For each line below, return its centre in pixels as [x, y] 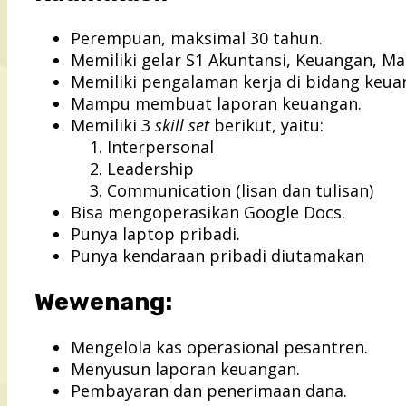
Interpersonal [160, 147]
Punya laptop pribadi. [155, 234]
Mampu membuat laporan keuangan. [216, 104]
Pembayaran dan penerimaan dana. [209, 391]
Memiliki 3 [113, 126]
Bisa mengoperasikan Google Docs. [208, 213]
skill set [182, 126]
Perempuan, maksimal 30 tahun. [197, 39]
